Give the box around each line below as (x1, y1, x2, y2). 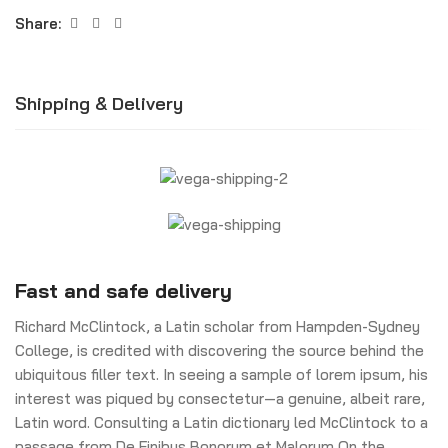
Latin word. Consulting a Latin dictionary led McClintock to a (15, 412, 428, 432)
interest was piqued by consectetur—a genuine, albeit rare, (15, 388, 425, 408)
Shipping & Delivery (15, 92, 183, 115)
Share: (15, 14, 61, 33)
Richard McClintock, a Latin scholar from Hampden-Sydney (15, 316, 420, 336)
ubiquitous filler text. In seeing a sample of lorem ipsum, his (15, 364, 428, 384)
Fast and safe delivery (15, 277, 232, 303)
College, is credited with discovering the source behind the (15, 340, 424, 360)
